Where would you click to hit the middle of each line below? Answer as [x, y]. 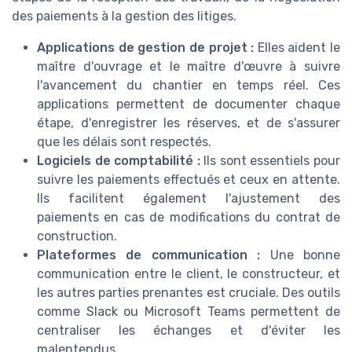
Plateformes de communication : [149, 255]
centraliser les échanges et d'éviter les [189, 331]
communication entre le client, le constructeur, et [189, 274]
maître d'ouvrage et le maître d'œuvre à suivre [189, 67]
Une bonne [301, 255]
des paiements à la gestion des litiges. [124, 16]
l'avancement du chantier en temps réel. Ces [189, 86]
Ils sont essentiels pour [270, 161]
